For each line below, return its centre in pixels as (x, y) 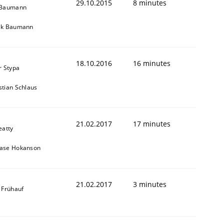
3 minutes (150, 184)
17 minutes (152, 123)
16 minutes (152, 63)
